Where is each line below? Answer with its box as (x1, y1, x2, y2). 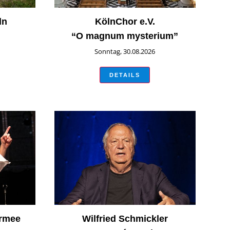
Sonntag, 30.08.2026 (94, 46, 156, 56)
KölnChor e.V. (94, 16, 155, 27)
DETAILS (109, 71, 141, 78)
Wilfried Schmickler (82, 214, 168, 224)
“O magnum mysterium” (71, 30, 179, 41)
